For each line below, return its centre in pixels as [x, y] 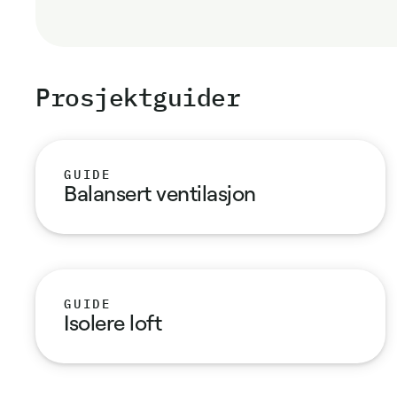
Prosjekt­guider [138, 97]
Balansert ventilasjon [160, 193]
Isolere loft [113, 322]
